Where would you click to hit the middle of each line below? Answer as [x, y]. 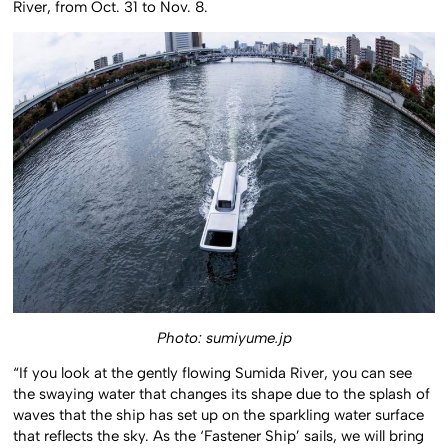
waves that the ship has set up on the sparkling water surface [219, 415]
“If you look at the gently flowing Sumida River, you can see [213, 373]
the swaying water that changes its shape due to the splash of [222, 394]
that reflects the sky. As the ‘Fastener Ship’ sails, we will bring [219, 436]
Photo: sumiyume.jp [224, 337]
